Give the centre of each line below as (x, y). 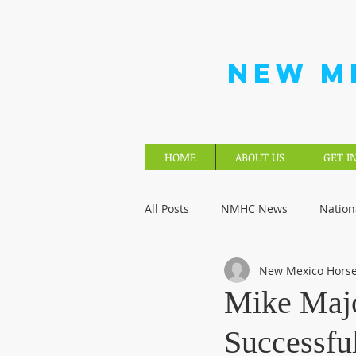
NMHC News (254, 209)
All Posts (167, 209)
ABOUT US (260, 157)
